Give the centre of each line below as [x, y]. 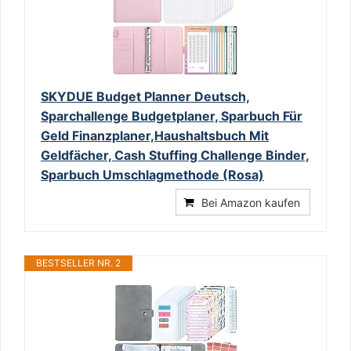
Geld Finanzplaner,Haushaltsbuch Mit [155, 136]
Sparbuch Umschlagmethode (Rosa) [152, 175]
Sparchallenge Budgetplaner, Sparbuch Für [172, 116]
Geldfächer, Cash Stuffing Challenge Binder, [175, 156]
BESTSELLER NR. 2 [78, 263]
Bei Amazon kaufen [251, 203]
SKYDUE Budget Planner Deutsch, [145, 97]
